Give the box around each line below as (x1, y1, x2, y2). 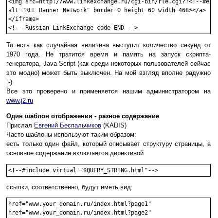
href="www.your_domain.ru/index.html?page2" (8, 209, 151, 217)
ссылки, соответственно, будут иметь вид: (6, 183, 133, 191)
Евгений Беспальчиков (34, 122, 101, 129)
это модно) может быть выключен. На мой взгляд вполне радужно (6, 69, 211, 77)
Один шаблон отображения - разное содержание (6, 112, 159, 120)
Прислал (6, 122, 34, 129)
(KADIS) (101, 122, 127, 129)
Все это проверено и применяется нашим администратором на (6, 88, 211, 95)
